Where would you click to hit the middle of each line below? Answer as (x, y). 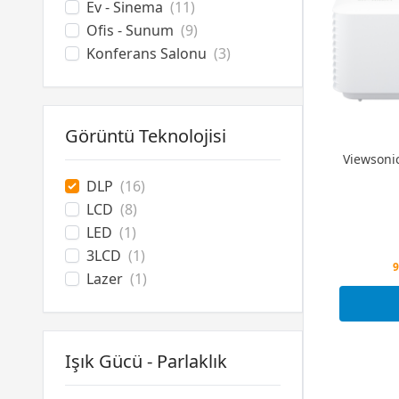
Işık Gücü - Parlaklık (146, 361)
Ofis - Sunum (130, 30)
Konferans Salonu (147, 53)
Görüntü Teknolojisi (146, 136)
